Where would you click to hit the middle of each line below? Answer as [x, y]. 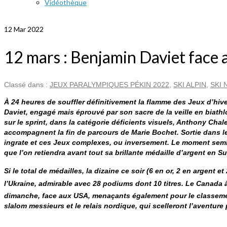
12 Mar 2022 [24, 29]
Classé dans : [27, 85]
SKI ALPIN [190, 85]
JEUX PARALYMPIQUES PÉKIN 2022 [109, 85]
